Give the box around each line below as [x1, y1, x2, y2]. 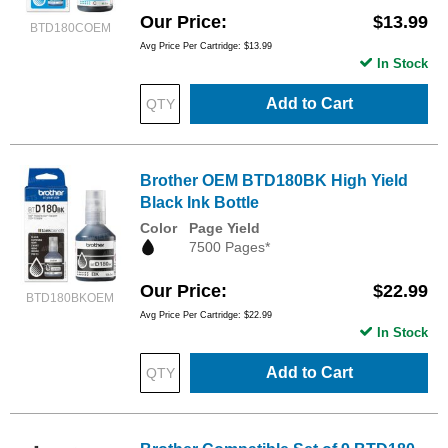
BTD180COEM [29, 21, 111, 36]
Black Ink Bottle [140, 193, 259, 211]
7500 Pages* [189, 238, 270, 255]
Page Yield [189, 219, 260, 236]
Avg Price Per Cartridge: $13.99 [140, 40, 272, 51]
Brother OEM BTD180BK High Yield [140, 171, 408, 189]
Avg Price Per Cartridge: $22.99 [140, 309, 272, 320]
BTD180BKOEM [26, 290, 114, 305]
